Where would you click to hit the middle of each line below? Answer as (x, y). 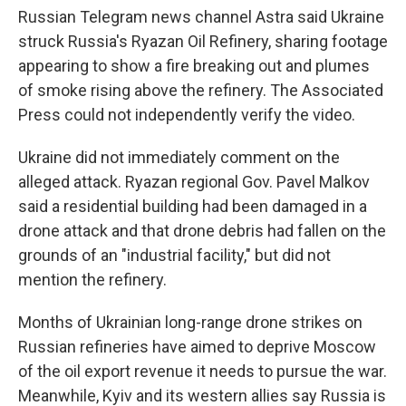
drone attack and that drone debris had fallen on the (202, 231)
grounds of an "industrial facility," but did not (174, 255)
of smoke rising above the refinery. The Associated (201, 90)
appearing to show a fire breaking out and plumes (194, 66)
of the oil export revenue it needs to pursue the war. (203, 371)
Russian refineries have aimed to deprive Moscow (197, 347)
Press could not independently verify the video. (187, 115)
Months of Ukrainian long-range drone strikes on (190, 322)
